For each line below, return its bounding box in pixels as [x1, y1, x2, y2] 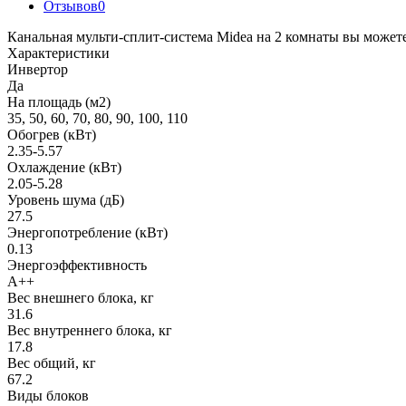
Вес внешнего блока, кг [7, 289, 154, 305]
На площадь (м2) [7, 93, 111, 110]
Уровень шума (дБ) [7, 191, 124, 208]
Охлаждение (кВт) [7, 159, 121, 175]
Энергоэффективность [7, 256, 147, 273]
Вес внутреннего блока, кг [7, 322, 172, 338]
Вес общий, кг [7, 354, 96, 371]
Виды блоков [7, 387, 89, 403]
